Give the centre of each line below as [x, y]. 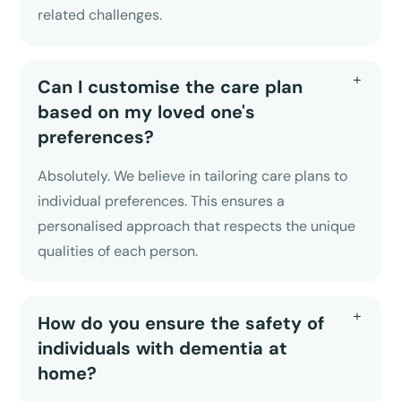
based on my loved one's [147, 111]
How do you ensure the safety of [181, 323]
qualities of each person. [118, 251]
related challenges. [100, 14]
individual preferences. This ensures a [162, 200]
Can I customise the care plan [171, 86]
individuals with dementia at [163, 348]
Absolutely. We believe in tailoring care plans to [193, 175]
